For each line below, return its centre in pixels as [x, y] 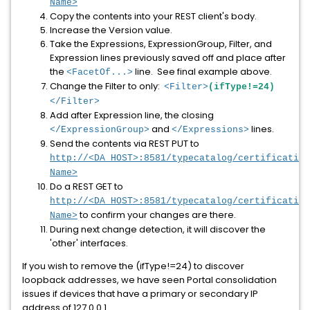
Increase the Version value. [111, 30]
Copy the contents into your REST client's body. [153, 16]
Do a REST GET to [86, 186]
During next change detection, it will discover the [158, 229]
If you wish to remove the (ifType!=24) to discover [133, 266]
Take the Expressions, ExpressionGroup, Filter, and [161, 44]
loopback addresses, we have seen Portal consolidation [149, 280]
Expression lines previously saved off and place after [168, 58]
